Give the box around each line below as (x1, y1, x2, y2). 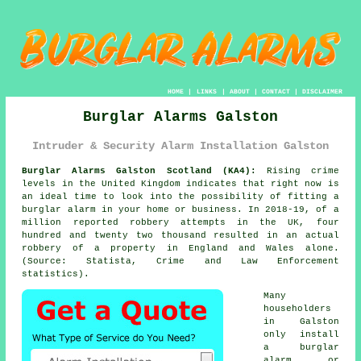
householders (263, 304, 332, 313)
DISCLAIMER (301, 88, 342, 96)
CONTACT (261, 88, 290, 96)
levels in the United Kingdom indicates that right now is (22, 179, 339, 189)
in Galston (263, 317, 339, 326)
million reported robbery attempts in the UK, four (22, 218, 339, 227)
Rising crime (255, 166, 339, 176)
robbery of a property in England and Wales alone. (22, 243, 339, 253)
